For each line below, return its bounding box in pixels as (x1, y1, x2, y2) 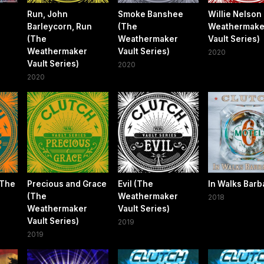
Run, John (27, 9, 68, 19)
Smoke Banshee (117, 9, 183, 19)
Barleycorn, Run (27, 21, 93, 31)
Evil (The (117, 179, 153, 189)
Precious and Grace (27, 179, 107, 189)
